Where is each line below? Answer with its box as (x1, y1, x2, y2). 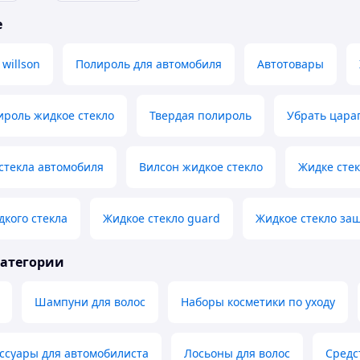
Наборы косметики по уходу (181, 294, 335, 310)
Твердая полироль (149, 108, 252, 124)
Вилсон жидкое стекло (139, 159, 263, 175)
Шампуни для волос (35, 294, 145, 310)
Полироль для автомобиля (76, 56, 222, 72)
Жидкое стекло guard (103, 211, 220, 227)
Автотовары (257, 56, 324, 72)
